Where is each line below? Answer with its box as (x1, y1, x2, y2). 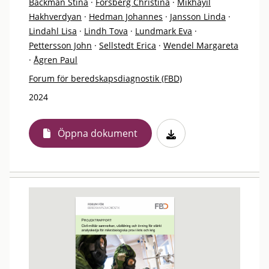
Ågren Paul (34, 54, 77, 65)
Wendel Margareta (163, 40, 238, 51)
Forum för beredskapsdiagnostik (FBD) (29, 73, 182, 84)
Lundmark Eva (135, 25, 192, 37)
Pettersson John (29, 40, 92, 51)
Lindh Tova (84, 25, 128, 37)
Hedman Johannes (89, 11, 163, 22)
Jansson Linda (170, 11, 226, 22)
